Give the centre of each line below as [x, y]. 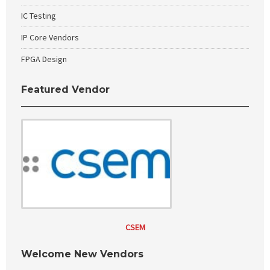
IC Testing [39, 16]
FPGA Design [44, 59]
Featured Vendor [65, 89]
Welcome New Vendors [82, 254]
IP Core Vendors [50, 37]
